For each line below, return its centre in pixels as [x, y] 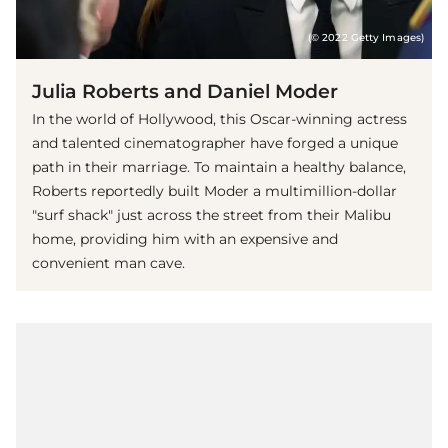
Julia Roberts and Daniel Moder [185, 91]
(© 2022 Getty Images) [365, 38]
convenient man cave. [108, 263]
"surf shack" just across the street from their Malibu [211, 215]
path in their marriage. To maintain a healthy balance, [219, 167]
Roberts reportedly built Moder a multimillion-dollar [214, 191]
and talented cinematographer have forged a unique [215, 143]
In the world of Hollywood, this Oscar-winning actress [219, 119]
